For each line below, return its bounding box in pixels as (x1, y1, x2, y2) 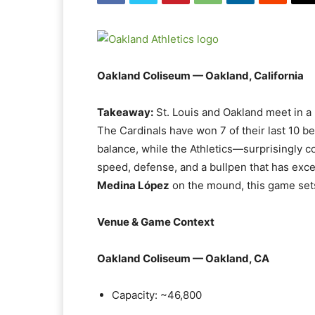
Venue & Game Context (97, 215, 214, 229)
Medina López (97, 179, 169, 192)
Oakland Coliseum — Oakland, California (97, 69, 304, 82)
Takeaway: (97, 105, 153, 119)
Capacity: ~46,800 (112, 288, 202, 302)
